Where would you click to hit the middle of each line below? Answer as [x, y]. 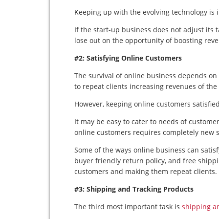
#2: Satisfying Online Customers [128, 58]
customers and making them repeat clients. [146, 171]
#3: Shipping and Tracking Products [134, 189]
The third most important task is [128, 207]
